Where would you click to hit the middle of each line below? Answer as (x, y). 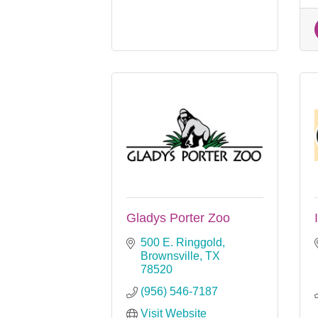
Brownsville (170, 256)
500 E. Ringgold (181, 242)
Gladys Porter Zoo (178, 218)
